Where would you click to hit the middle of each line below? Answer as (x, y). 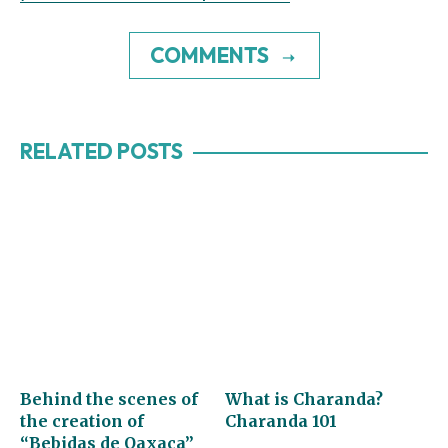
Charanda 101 (281, 420)
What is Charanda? (304, 398)
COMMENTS (209, 55)
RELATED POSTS (101, 151)
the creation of (82, 420)
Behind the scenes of (109, 398)
